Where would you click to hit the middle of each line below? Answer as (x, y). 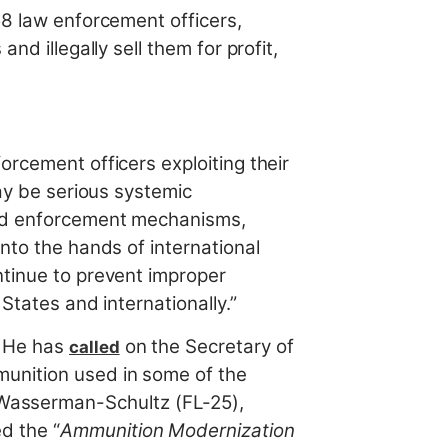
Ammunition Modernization (177, 431)
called (94, 347)
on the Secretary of (206, 347)
